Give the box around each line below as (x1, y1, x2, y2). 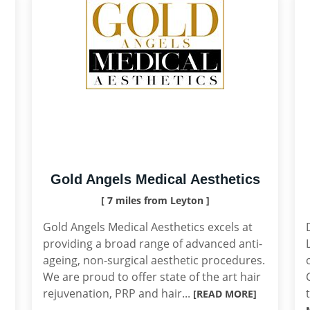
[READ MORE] (193, 287, 257, 300)
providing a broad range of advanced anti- (43, 236, 262, 251)
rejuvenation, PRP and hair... (43, 286, 193, 301)
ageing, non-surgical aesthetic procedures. (43, 253, 265, 268)
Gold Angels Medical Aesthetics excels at (43, 219, 253, 235)
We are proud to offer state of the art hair (43, 269, 261, 284)
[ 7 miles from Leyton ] (100, 194, 210, 207)
